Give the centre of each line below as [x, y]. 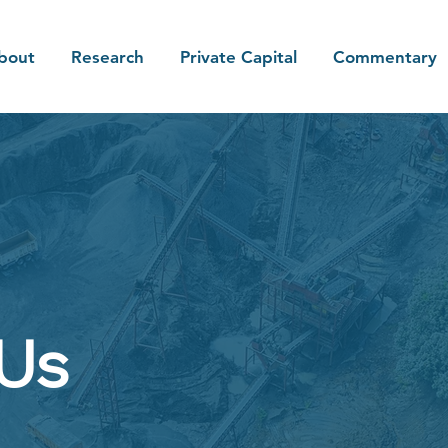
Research [107, 57]
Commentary [385, 57]
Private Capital [238, 57]
